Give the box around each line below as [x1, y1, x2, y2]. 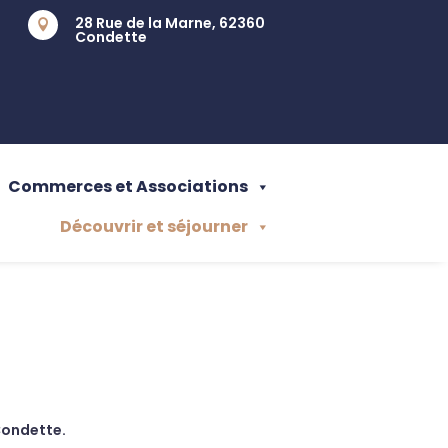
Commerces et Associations [8, 175, 248, 198]
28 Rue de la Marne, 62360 [75, 13, 265, 33]
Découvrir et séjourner [60, 215, 248, 238]
